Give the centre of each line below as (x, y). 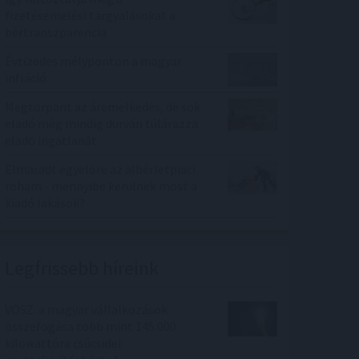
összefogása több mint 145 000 (91, 327)
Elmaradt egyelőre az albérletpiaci (100, 169)
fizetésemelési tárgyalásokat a (90, 16)
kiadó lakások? (45, 203)
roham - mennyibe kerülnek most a (101, 186)
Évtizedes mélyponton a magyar (93, 61)
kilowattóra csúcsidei (63, 343)
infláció (26, 78)
